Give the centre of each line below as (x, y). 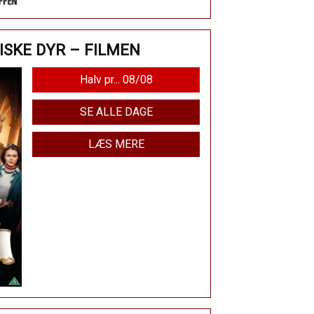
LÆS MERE (116, 144)
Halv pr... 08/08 (116, 79)
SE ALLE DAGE (116, 111)
